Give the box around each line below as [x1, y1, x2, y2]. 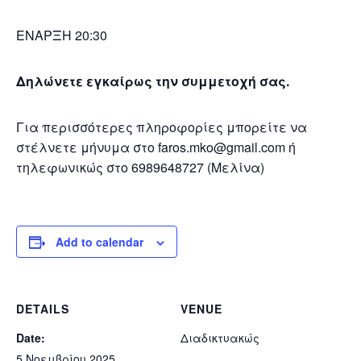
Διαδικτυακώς [180, 330, 259, 346]
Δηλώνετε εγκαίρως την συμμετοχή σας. [16, 72, 289, 90]
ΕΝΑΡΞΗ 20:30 [16, 26, 107, 44]
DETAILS [16, 301, 69, 317]
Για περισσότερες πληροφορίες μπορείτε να [16, 118, 307, 136]
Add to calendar [56, 234, 143, 250]
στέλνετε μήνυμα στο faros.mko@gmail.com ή [16, 138, 296, 156]
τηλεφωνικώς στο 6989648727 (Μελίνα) [16, 158, 264, 176]
